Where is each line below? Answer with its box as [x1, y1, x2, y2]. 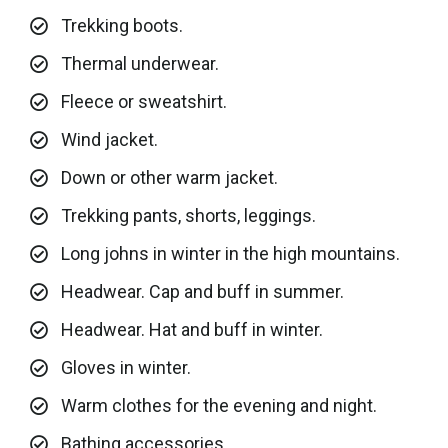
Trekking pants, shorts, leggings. [60, 205, 316, 227]
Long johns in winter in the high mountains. [60, 243, 400, 265]
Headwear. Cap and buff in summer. [60, 281, 344, 303]
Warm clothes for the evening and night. [60, 395, 377, 417]
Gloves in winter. [60, 357, 191, 379]
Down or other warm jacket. [60, 167, 278, 189]
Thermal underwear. [60, 53, 219, 75]
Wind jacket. [60, 129, 158, 151]
